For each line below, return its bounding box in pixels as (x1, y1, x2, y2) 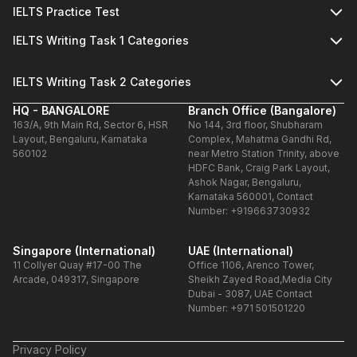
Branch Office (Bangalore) (188, 104, 336, 117)
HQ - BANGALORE (13, 104, 109, 117)
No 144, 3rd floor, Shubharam (188, 119, 323, 131)
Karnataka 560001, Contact (188, 190, 313, 202)
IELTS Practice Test (13, 5, 120, 18)
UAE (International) (188, 244, 293, 257)
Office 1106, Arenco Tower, (188, 259, 314, 271)
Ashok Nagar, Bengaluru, (188, 176, 301, 188)
